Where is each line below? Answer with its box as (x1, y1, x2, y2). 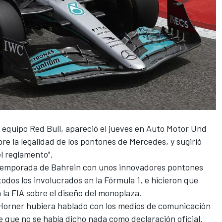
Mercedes (129, 135, 166, 147)
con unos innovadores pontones (81, 161, 203, 172)
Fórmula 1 (104, 174, 140, 185)
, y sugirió (166, 135, 202, 147)
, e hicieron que (140, 174, 198, 185)
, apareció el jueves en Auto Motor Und (61, 122, 207, 134)
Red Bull (30, 122, 61, 134)
